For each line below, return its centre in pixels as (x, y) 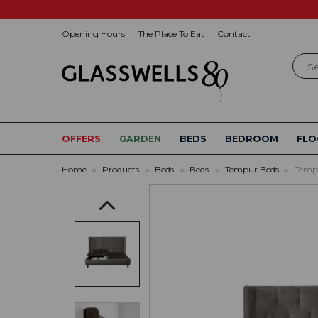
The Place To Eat (171, 34)
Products (121, 170)
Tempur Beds (252, 170)
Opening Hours (93, 34)
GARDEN (141, 139)
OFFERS (81, 139)
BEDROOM (252, 139)
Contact (234, 34)
